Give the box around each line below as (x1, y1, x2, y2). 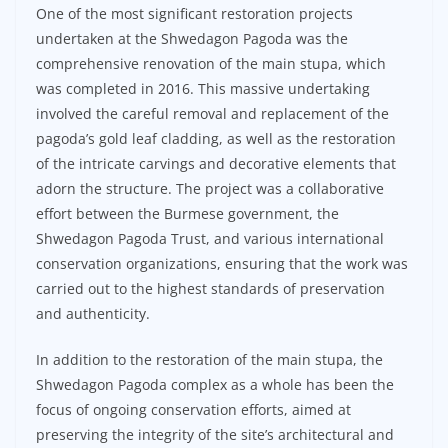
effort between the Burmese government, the (36, 204, 339, 224)
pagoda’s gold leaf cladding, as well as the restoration (36, 129, 396, 149)
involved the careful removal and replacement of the (36, 104, 389, 124)
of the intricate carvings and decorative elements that (36, 154, 396, 174)
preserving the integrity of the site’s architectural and (36, 425, 394, 445)
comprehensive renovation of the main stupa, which (36, 54, 386, 74)
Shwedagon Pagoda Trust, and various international (36, 229, 384, 249)
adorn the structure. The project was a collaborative (36, 179, 384, 199)
